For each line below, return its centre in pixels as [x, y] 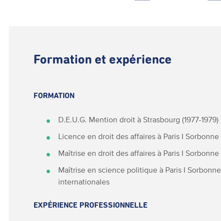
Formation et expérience [103, 60]
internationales [84, 181]
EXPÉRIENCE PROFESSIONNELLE [91, 205]
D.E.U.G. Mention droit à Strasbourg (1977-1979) [139, 119]
